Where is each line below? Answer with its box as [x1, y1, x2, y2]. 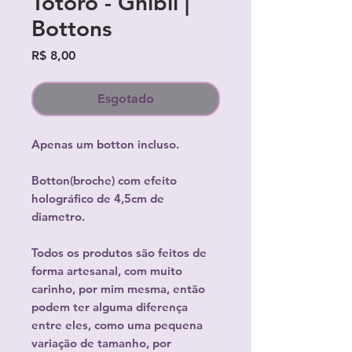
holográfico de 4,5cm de [31, 191, 164, 206]
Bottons [31, 15, 112, 42]
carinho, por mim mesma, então [31, 281, 205, 296]
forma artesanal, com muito [31, 263, 182, 278]
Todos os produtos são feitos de [31, 245, 207, 260]
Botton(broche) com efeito [31, 173, 177, 188]
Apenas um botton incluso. [31, 137, 179, 152]
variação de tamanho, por [31, 335, 171, 350]
